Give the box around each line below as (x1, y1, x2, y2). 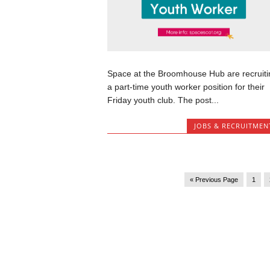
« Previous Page (189, 175, 238, 183)
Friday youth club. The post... (107, 95, 219, 105)
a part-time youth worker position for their (107, 82, 265, 92)
